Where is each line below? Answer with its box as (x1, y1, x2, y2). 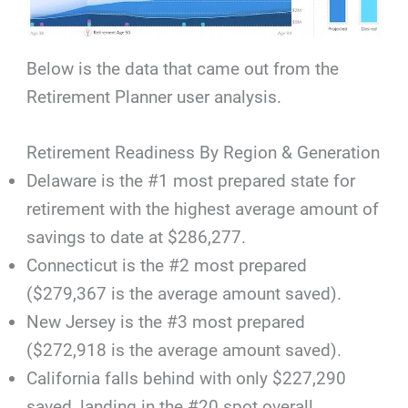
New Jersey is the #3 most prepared (26, 311, 306, 333)
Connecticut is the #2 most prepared (26, 255, 308, 277)
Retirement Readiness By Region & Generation (26, 142, 381, 164)
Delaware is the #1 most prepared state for (26, 170, 356, 192)
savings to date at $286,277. (26, 227, 247, 249)
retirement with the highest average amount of (26, 199, 380, 220)
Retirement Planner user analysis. (26, 87, 282, 108)
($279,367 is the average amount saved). (26, 283, 342, 305)
